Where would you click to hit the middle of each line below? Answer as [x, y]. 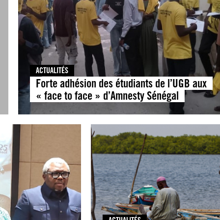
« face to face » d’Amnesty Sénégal [107, 96]
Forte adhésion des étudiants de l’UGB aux [121, 83]
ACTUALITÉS [52, 71]
